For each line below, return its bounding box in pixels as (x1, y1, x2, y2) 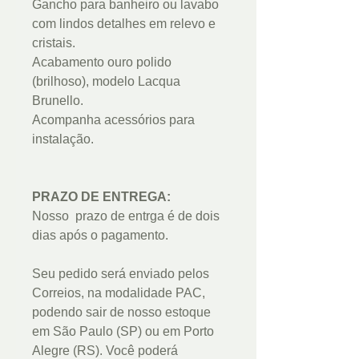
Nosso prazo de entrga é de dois (32, 208, 220, 223)
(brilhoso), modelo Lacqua (32, 74, 180, 88)
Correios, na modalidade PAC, (32, 285, 205, 300)
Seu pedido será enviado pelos (32, 266, 209, 280)
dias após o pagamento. (32, 228, 168, 242)
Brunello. (32, 93, 83, 107)
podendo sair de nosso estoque (32, 305, 211, 319)
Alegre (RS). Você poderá (32, 343, 178, 357)
